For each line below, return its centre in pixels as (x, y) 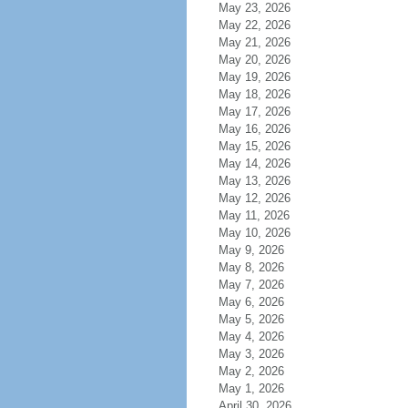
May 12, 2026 (254, 198)
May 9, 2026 (251, 250)
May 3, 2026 (251, 354)
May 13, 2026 (254, 181)
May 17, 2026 (254, 112)
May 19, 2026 (254, 77)
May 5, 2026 (251, 319)
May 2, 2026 (251, 371)
